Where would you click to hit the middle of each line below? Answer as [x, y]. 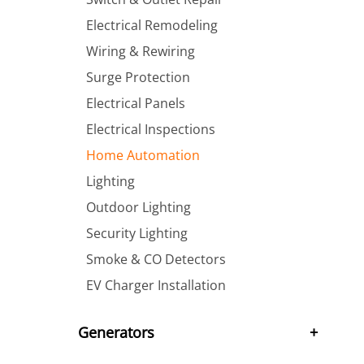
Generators [116, 332]
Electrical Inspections [151, 129]
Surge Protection [138, 77]
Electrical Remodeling [152, 25]
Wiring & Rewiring [141, 51]
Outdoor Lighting [139, 207]
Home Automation [143, 155]
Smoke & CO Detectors [156, 259]
